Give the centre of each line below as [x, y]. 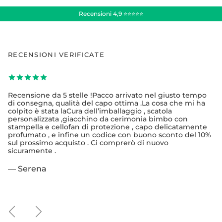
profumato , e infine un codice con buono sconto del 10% [110, 135]
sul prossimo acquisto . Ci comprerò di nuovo [88, 143]
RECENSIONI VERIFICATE [56, 55]
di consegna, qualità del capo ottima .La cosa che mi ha [107, 103]
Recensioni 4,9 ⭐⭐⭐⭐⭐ [111, 14]
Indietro [28, 207]
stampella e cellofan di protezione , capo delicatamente [108, 127]
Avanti [51, 207]
